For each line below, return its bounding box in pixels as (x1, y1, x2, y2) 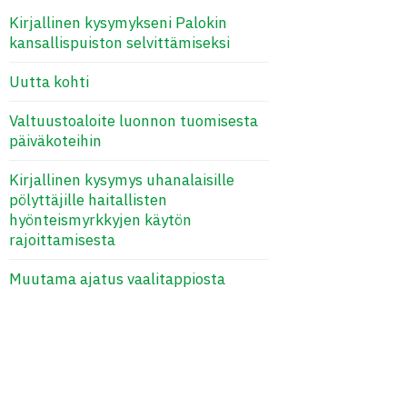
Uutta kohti (9, 72, 89, 93)
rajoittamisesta (9, 230, 115, 251)
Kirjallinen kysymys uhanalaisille (9, 170, 234, 191)
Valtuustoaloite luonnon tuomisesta (9, 111, 258, 132)
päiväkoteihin (9, 131, 102, 152)
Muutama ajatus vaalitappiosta (9, 269, 225, 290)
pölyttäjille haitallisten (9, 190, 167, 211)
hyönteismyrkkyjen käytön (9, 210, 192, 231)
